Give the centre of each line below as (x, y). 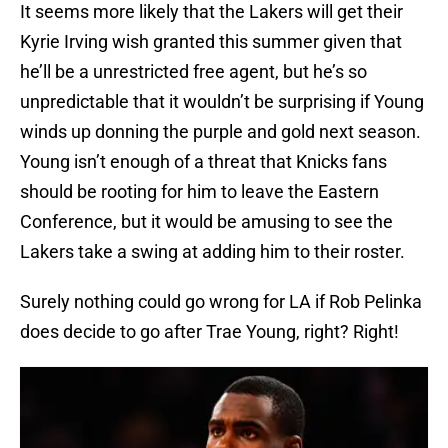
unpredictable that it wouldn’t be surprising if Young (222, 102)
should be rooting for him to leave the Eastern (199, 192)
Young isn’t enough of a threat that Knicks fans (203, 162)
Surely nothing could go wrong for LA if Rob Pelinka (221, 302)
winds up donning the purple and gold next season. (220, 132)
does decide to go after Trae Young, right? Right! (209, 332)
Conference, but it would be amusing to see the (206, 222)
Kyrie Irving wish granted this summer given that (211, 42)
